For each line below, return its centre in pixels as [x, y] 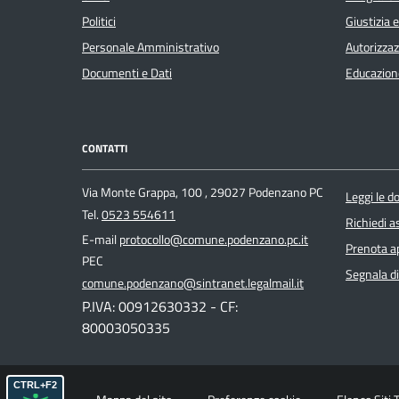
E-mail [101, 239]
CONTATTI [105, 149]
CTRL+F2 [35, 385]
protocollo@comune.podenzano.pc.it [214, 239]
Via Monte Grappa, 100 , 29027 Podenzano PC [203, 192]
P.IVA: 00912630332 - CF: [160, 306]
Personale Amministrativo [151, 48]
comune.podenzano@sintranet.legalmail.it [193, 283]
